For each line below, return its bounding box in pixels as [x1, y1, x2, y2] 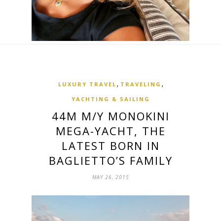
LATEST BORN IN [61, 138, 160, 153]
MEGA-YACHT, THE [55, 123, 166, 138]
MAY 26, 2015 [92, 173, 129, 181]
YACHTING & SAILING [71, 95, 150, 103]
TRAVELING [120, 80, 161, 88]
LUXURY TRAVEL [58, 80, 116, 88]
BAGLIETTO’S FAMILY [48, 152, 173, 168]
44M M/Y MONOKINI [51, 108, 170, 123]
